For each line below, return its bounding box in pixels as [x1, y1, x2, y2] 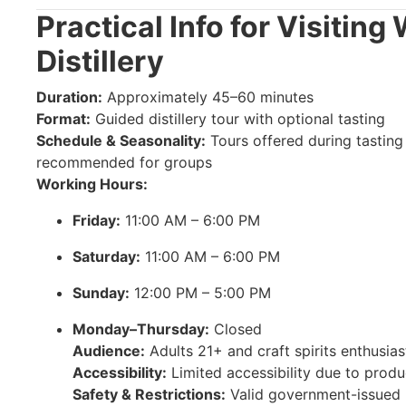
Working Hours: [36, 174, 148, 193]
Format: [36, 109, 91, 128]
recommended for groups [36, 152, 212, 171]
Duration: [36, 87, 102, 106]
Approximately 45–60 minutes [102, 87, 314, 106]
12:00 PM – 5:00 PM [130, 283, 271, 302]
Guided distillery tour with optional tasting [91, 109, 385, 128]
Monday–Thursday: [72, 319, 209, 338]
